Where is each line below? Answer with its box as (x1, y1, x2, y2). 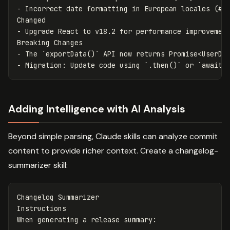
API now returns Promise (99, 49, 198, 59)
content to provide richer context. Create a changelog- (8, 145, 218, 156)
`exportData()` (42, 49, 99, 59)
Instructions (17, 203, 66, 213)
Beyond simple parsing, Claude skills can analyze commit (8, 130, 218, 142)
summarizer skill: (8, 159, 68, 170)
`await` (198, 60, 226, 70)
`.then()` (144, 60, 181, 70)
